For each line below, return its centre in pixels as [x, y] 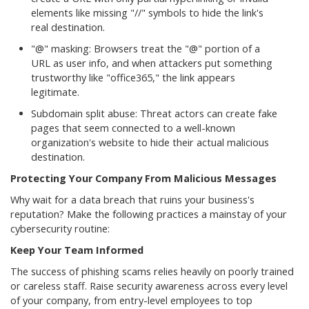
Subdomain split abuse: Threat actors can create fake [154, 114]
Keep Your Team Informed [77, 250]
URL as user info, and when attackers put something [152, 63]
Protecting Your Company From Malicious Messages [143, 179]
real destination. [68, 28]
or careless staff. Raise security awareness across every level [149, 286]
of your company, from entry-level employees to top [131, 301]
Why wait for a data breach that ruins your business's [132, 200]
